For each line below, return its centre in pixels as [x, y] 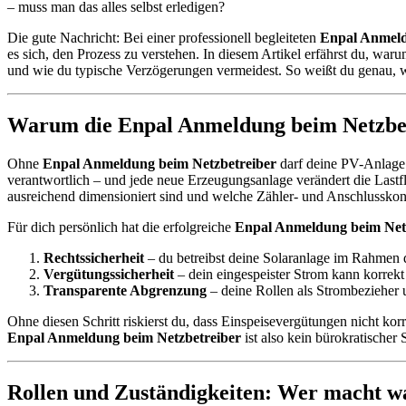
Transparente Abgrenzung [125, 290]
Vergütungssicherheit [109, 274]
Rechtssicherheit [94, 257]
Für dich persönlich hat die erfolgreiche [121, 227]
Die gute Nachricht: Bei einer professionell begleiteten [164, 37]
